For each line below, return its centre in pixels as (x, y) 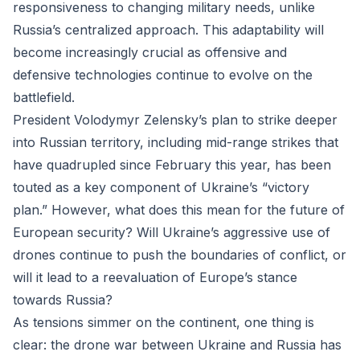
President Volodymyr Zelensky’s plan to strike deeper (175, 120)
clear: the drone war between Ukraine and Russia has (177, 345)
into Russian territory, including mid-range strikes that (176, 142)
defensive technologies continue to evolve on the (163, 75)
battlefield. (44, 97)
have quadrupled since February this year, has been (172, 165)
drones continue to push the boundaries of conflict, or (180, 255)
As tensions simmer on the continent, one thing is (164, 322)
